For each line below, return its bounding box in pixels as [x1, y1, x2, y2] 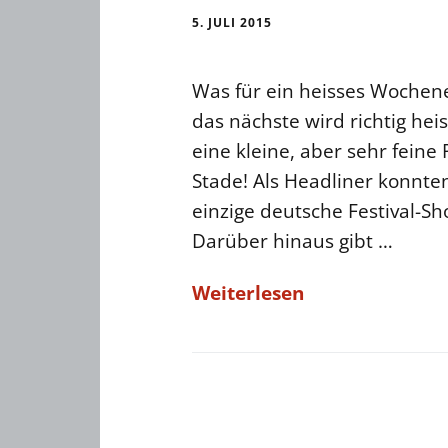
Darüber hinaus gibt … [192, 228, 393, 254]
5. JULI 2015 [192, 14, 272, 31]
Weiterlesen [192, 280, 304, 306]
